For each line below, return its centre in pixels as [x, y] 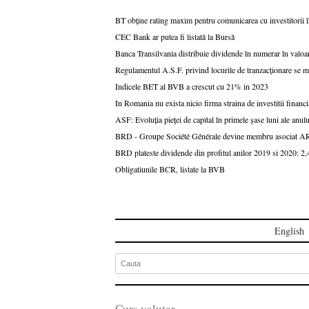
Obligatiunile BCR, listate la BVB [170, 169]
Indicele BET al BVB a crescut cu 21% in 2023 [192, 86]
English [289, 230]
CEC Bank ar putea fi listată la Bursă [175, 36]
